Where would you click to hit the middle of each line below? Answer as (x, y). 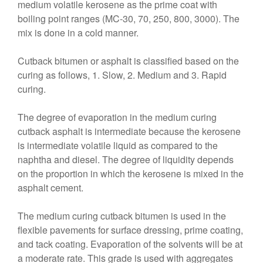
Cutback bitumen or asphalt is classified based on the (128, 61)
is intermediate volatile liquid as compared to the (118, 145)
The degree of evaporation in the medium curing (117, 117)
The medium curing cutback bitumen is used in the (122, 216)
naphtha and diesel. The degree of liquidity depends (126, 159)
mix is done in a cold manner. (78, 33)
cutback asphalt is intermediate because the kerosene (129, 131)
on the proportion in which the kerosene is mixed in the (131, 173)
